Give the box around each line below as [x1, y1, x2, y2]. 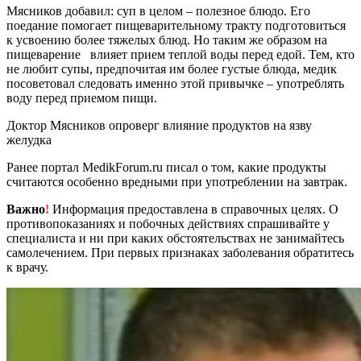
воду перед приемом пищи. [6, 91, 157, 106]
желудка [6, 133, 52, 147]
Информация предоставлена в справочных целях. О [49, 202, 338, 217]
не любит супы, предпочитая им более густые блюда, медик [6, 62, 337, 77]
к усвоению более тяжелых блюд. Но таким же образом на [6, 33, 327, 48]
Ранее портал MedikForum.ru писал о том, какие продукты [6, 160, 326, 175]
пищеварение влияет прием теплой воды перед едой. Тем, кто [6, 48, 355, 62]
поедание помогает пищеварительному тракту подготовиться [6, 19, 346, 33]
